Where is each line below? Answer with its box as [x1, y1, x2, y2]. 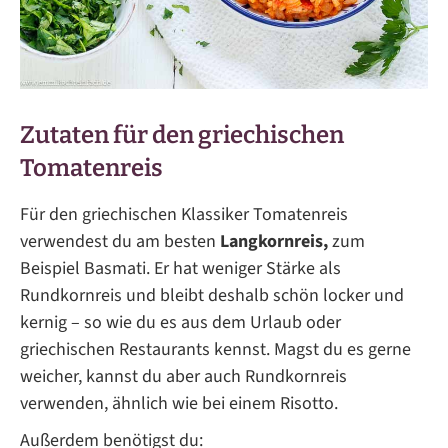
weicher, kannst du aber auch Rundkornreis [20, 364, 347, 390]
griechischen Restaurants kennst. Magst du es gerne [20, 337, 411, 363]
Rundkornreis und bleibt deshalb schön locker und [20, 283, 404, 309]
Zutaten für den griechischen [20, 121, 344, 150]
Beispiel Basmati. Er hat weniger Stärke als [20, 256, 341, 282]
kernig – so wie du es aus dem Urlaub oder [20, 310, 341, 336]
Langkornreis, [220, 229, 328, 255]
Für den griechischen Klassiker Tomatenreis [20, 202, 348, 228]
